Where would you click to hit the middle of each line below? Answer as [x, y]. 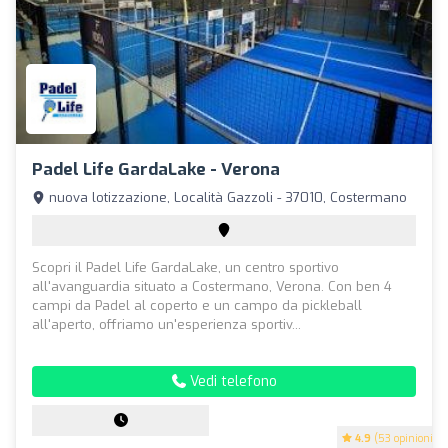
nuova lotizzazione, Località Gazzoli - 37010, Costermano [226, 198]
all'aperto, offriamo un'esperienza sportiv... [166, 325]
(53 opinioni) [404, 439]
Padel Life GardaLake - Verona [156, 170]
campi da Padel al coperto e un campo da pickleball [197, 306]
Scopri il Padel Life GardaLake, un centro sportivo [185, 268]
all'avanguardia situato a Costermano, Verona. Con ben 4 [212, 287]
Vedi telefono [231, 382]
